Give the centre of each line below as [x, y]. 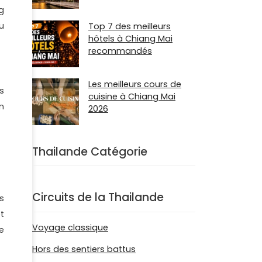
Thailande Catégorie [90, 151]
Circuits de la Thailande [98, 198]
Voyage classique [70, 227]
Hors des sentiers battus [84, 249]
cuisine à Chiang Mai [132, 96]
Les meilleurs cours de [135, 84]
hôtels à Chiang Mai [130, 38]
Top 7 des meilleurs [130, 26]
